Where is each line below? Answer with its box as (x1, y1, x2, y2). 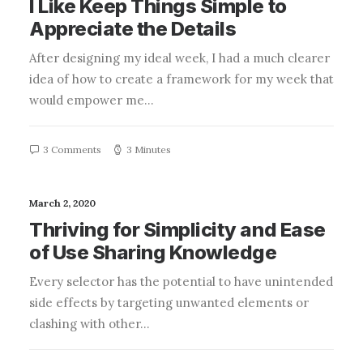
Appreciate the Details (29, 17, 237, 41)
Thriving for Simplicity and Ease (29, 218, 326, 241)
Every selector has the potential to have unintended (29, 274, 333, 289)
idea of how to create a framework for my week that (29, 71, 334, 87)
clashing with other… (29, 316, 150, 331)
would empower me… (29, 92, 154, 108)
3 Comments (43, 143, 101, 156)
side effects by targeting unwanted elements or (29, 295, 309, 310)
